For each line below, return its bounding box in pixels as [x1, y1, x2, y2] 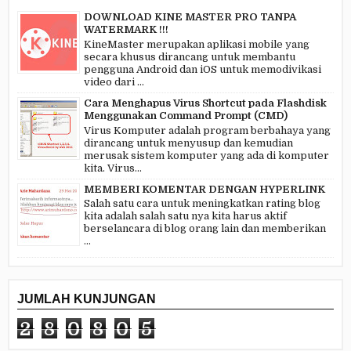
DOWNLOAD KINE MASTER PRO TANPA [84, 11, 296, 24]
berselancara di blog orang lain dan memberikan [84, 223, 326, 235]
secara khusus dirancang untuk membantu [84, 50, 295, 63]
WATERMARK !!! [84, 24, 168, 36]
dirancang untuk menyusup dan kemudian [84, 136, 293, 149]
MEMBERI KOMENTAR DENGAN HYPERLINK [84, 183, 325, 195]
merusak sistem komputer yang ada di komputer [84, 149, 329, 161]
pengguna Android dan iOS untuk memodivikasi [84, 63, 321, 75]
